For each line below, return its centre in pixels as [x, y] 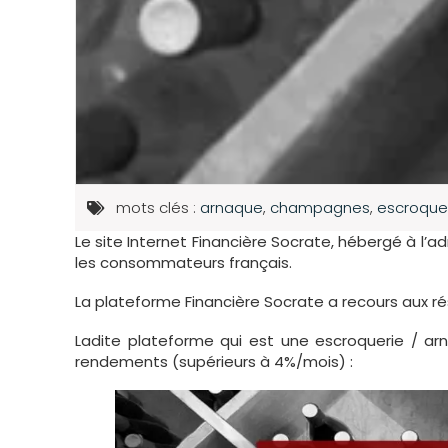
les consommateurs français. [183, 262]
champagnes [319, 207]
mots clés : [157, 207]
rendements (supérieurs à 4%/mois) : [214, 361]
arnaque [231, 207]
